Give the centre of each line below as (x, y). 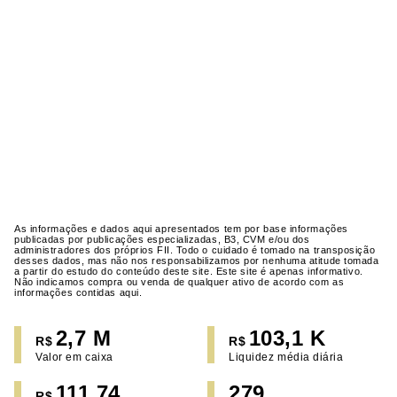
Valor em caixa (74, 357)
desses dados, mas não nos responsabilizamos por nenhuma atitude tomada (197, 261)
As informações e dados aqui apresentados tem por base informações (181, 229)
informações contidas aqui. (78, 292)
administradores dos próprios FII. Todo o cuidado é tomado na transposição (195, 250)
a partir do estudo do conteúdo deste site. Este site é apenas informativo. (189, 271)
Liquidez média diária (286, 357)
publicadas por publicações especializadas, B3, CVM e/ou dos (162, 239)
